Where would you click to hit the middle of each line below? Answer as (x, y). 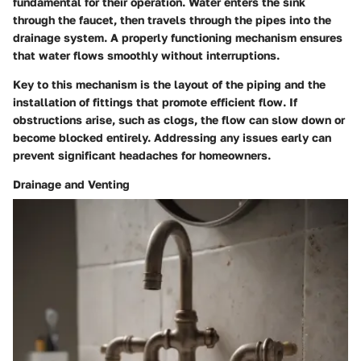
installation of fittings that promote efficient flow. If (155, 102)
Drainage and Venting (71, 184)
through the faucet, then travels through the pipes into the (172, 19)
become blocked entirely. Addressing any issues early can (172, 137)
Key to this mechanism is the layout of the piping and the (169, 84)
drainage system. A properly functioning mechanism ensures (178, 37)
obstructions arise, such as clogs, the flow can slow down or (179, 119)
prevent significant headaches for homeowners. (142, 155)
